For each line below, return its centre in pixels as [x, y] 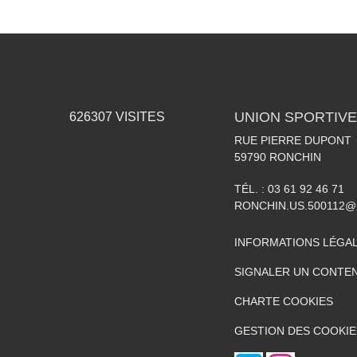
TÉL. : [251, 188]
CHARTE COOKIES [284, 301]
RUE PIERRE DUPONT [293, 140]
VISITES [139, 116]
